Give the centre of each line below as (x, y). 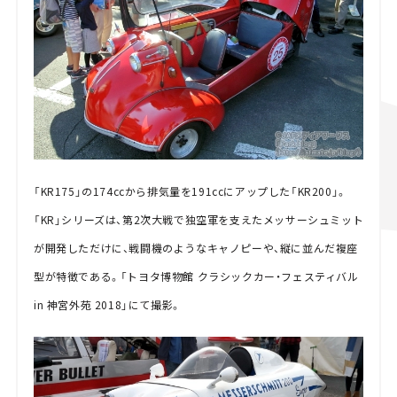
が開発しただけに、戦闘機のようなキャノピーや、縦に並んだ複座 (195, 248)
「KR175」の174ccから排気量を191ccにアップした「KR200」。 (190, 191)
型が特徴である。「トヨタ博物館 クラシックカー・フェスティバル (196, 276)
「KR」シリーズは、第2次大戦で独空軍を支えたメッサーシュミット (198, 220)
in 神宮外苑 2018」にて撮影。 (107, 305)
